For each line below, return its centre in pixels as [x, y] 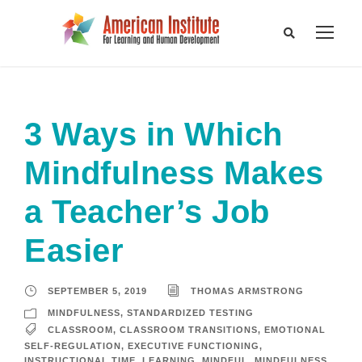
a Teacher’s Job [147, 212]
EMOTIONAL [295, 330]
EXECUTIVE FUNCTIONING [194, 345]
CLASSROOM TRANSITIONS [189, 330]
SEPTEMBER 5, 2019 [97, 291]
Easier [74, 251]
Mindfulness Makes [174, 173]
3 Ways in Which [154, 135]
